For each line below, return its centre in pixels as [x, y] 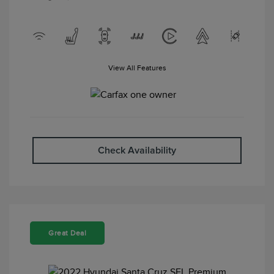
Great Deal [67, 233]
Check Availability [137, 150]
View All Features [137, 68]
